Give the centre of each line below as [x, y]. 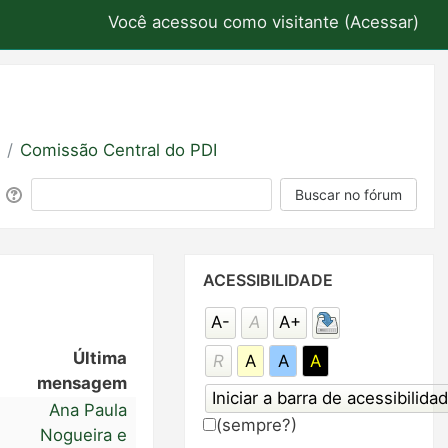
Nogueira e [84, 435]
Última [100, 358]
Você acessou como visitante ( [229, 22]
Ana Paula [88, 410]
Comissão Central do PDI [118, 150]
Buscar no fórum [348, 194]
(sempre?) [256, 425]
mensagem [82, 383]
